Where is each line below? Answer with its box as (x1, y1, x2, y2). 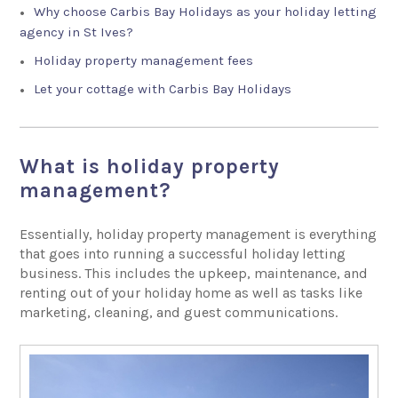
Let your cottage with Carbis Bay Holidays (34, 80, 292, 97)
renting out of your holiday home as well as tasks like (20, 283, 363, 301)
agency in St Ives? (20, 23, 134, 40)
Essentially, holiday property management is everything (20, 225, 378, 243)
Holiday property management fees (34, 52, 254, 68)
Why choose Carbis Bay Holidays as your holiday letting (34, 3, 378, 20)
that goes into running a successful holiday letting (20, 244, 346, 262)
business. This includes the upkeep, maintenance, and (20, 264, 369, 282)
